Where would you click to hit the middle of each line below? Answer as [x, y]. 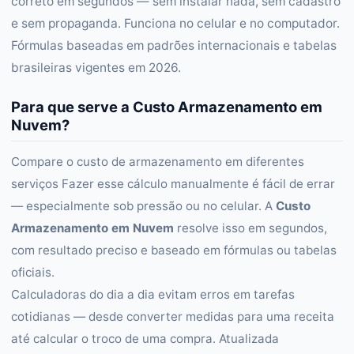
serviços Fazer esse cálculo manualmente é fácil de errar [173, 184]
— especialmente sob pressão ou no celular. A [143, 206]
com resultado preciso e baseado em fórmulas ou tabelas [174, 250]
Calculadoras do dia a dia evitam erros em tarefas [153, 294]
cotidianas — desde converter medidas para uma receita [173, 316]
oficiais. [33, 272]
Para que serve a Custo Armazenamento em [167, 107]
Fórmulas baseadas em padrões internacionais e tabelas [174, 45]
